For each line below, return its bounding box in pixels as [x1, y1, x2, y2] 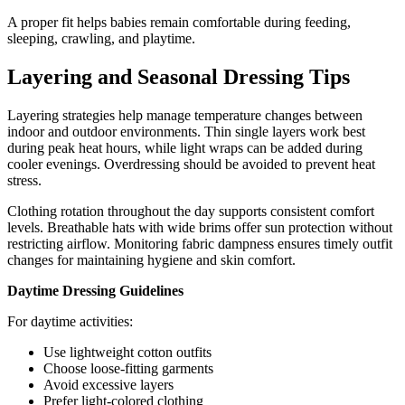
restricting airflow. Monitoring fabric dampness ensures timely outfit [7, 236, 392, 252]
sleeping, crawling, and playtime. [7, 31, 195, 47]
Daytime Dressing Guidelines [7, 283, 184, 299]
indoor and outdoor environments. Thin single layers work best [7, 124, 365, 140]
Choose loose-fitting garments [43, 361, 213, 377]
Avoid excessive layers [43, 377, 174, 393]
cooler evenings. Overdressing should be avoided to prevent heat [7, 156, 375, 173]
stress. [7, 173, 42, 189]
